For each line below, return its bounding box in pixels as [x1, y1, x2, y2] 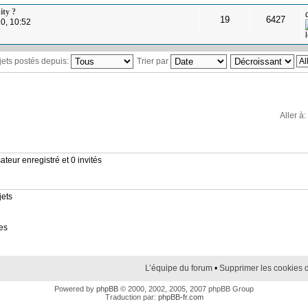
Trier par [136, 56, 170, 66]
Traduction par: [104, 293, 158, 302]
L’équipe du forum [145, 263, 212, 274]
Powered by [54, 285, 96, 294]
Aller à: [280, 110, 306, 120]
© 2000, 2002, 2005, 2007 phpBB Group [118, 285, 254, 294]
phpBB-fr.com [157, 293, 203, 302]
